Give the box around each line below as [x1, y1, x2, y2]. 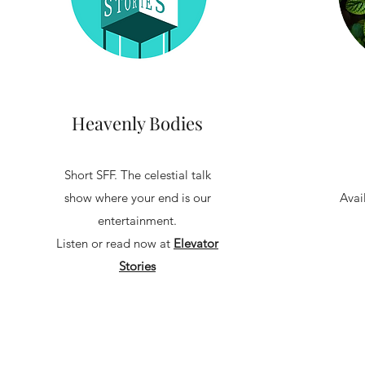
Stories [119, 258, 156, 274]
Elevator [174, 235, 218, 251]
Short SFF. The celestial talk [64, 167, 211, 182]
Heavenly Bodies [72, 111, 203, 135]
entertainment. [98, 213, 177, 228]
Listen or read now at [56, 235, 174, 251]
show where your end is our [64, 190, 211, 205]
